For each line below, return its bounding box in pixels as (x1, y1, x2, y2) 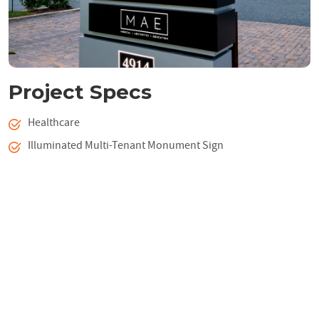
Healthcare (28, 115, 80, 130)
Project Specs (9, 79, 152, 104)
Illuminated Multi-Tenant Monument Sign (28, 137, 224, 152)
